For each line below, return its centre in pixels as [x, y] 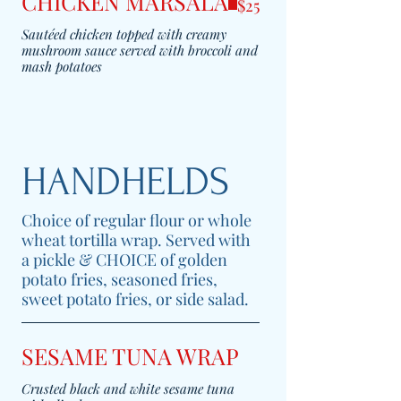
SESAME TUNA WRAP [130, 356]
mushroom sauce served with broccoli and [140, 50]
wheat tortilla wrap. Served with [136, 240]
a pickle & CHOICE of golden [124, 260]
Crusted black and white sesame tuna [128, 388]
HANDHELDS [125, 182]
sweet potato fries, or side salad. [135, 299]
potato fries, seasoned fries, [119, 279]
